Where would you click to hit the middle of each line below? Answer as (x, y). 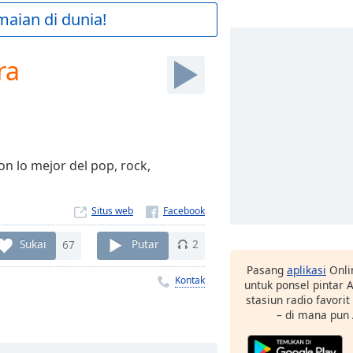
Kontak (190, 280)
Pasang (267, 270)
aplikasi (307, 270)
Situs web (112, 211)
